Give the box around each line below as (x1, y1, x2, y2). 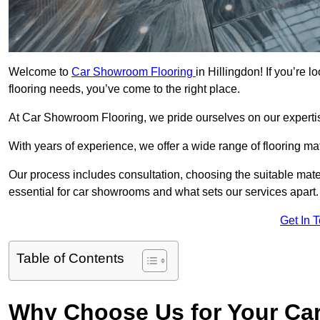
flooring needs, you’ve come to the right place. (9, 83, 240, 96)
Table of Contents (16, 251, 124, 266)
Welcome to (9, 66, 71, 79)
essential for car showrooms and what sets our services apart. (9, 186, 319, 199)
